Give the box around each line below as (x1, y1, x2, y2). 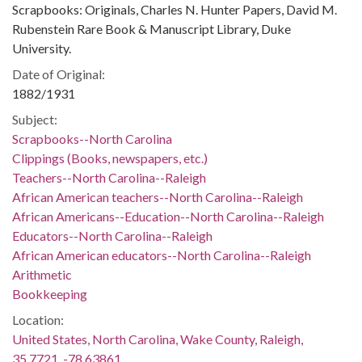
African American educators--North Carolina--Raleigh (12, 247, 311, 263)
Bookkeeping (12, 286, 87, 301)
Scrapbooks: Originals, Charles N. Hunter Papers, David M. (12, 2, 337, 17)
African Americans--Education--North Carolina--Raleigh (12, 208, 324, 224)
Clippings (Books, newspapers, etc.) (12, 150, 208, 166)
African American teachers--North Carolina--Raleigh (12, 189, 303, 204)
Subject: (12, 112, 57, 127)
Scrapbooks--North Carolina (12, 131, 172, 146)
